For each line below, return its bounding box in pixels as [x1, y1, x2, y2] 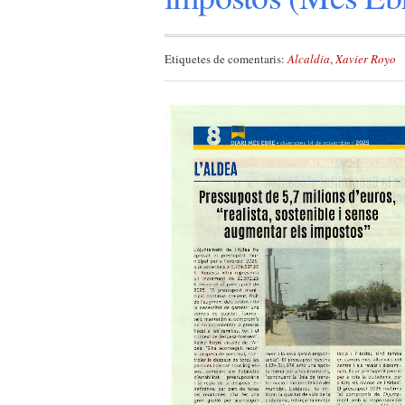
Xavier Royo [335, 51, 396, 68]
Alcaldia [287, 51, 330, 68]
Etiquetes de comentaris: [165, 51, 287, 68]
